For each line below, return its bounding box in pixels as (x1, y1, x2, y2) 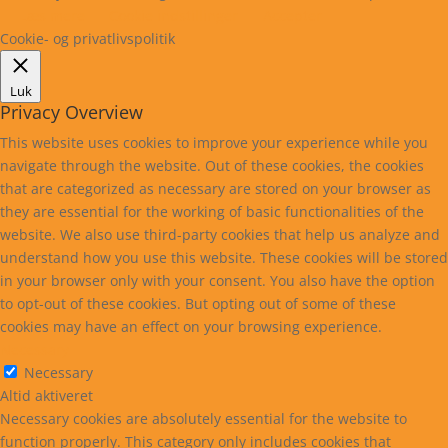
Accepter (263, 5, 322, 25)
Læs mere (20, 5, 85, 25)
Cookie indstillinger (109, 5, 238, 25)
